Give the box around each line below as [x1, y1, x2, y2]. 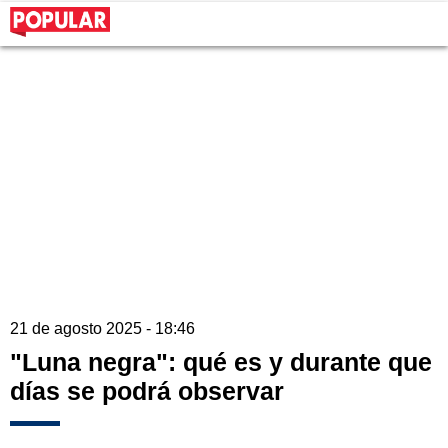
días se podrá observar [10, 377, 284, 406]
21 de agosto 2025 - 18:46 [10, 320, 195, 338]
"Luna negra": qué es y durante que [10, 348, 432, 377]
